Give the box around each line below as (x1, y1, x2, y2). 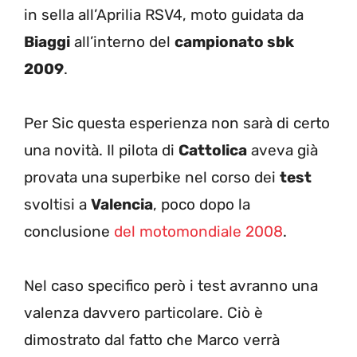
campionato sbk (175, 32, 294, 51)
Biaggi (24, 32, 70, 51)
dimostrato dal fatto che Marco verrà (24, 330, 280, 349)
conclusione (24, 222, 114, 241)
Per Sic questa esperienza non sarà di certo (24, 113, 330, 132)
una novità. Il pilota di (24, 140, 178, 159)
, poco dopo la (153, 194, 250, 214)
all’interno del (70, 32, 175, 51)
